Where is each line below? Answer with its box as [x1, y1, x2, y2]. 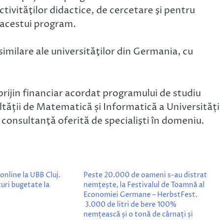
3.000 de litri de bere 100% [83, 200, 177, 210]
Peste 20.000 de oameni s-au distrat [83, 170, 207, 180]
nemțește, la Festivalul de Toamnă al [83, 180, 205, 190]
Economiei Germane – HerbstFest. [83, 190, 197, 200]
